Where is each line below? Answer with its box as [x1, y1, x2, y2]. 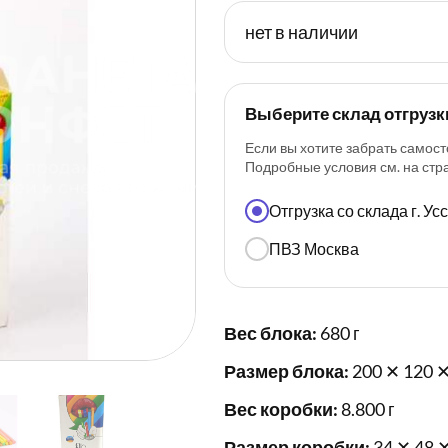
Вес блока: [224, 322, 317, 345]
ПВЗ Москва [269, 239, 359, 259]
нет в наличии [245, 21, 358, 44]
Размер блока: [224, 360, 349, 383]
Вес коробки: [224, 398, 338, 421]
